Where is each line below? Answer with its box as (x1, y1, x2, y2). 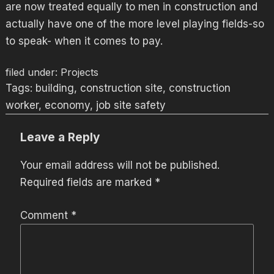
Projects (60, 66, 98, 78)
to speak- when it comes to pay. (5, 34, 163, 47)
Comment (20, 209, 71, 221)
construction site (80, 82, 163, 94)
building (35, 82, 74, 94)
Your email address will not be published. (20, 159, 220, 171)
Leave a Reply (20, 130, 100, 144)
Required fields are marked (20, 176, 155, 188)
